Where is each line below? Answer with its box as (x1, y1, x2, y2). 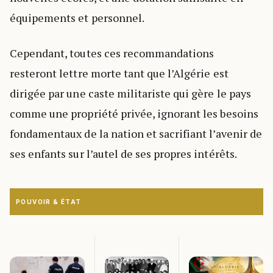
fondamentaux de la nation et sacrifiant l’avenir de (10, 126, 262, 141)
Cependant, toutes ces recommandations (10, 46, 214, 61)
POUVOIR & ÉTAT (16, 198, 82, 206)
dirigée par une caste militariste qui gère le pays (10, 86, 251, 101)
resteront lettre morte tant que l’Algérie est (10, 66, 229, 81)
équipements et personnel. (10, 10, 144, 26)
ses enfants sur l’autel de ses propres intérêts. (10, 146, 237, 161)
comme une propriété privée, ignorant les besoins (10, 106, 258, 121)
